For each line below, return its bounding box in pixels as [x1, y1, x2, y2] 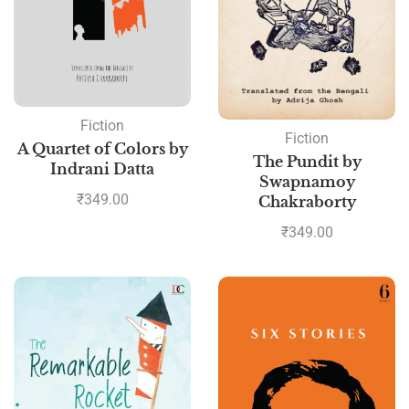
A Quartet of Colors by [16, 140, 188, 159]
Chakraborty [257, 193, 356, 212]
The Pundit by [252, 152, 362, 172]
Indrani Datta [50, 160, 154, 179]
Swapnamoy [258, 173, 355, 192]
